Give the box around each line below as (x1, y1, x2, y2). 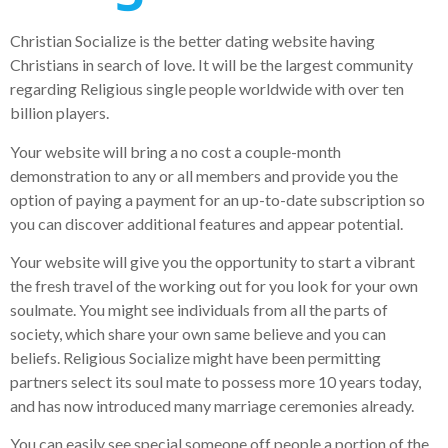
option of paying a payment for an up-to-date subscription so (10, 189, 425, 209)
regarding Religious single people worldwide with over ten (10, 79, 404, 99)
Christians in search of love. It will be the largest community (10, 55, 413, 75)
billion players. (10, 103, 109, 123)
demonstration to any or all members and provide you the (10, 165, 398, 185)
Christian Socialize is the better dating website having (10, 31, 375, 51)
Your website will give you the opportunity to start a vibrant (10, 252, 415, 271)
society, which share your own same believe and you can (10, 324, 386, 343)
